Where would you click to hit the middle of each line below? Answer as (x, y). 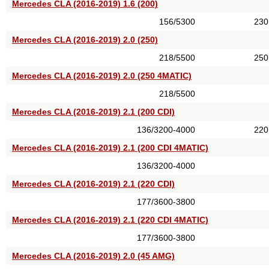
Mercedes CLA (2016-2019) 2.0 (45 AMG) (93, 256)
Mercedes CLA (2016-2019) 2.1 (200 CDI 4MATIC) (110, 148)
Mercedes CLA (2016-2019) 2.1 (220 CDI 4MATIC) (110, 220)
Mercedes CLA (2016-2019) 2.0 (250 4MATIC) (102, 76)
